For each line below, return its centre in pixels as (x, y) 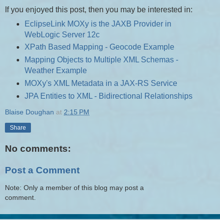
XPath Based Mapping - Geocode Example (100, 47)
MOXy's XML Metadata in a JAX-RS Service (102, 83)
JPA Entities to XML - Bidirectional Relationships (108, 96)
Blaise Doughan (29, 112)
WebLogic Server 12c (62, 34)
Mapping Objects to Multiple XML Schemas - (101, 60)
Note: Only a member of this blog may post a (74, 188)
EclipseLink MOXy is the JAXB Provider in (98, 24)
